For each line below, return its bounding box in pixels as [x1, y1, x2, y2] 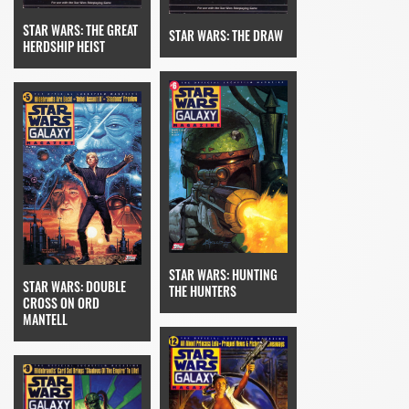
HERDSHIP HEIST [23, 37, 105, 57]
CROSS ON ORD [23, 293, 100, 313]
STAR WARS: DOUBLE [23, 277, 126, 297]
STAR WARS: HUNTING [169, 264, 278, 284]
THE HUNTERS [169, 280, 236, 300]
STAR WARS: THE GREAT [23, 20, 138, 40]
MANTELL [23, 309, 68, 330]
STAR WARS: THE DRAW [169, 26, 283, 46]
